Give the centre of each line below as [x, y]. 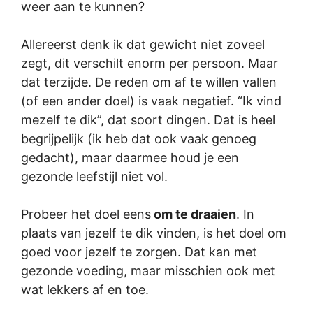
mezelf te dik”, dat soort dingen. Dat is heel [148, 120]
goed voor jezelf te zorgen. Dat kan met [139, 252]
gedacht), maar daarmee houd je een [130, 158]
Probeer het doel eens [86, 214]
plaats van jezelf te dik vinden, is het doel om [154, 233]
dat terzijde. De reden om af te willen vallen [149, 82]
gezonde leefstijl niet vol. [94, 176]
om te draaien [194, 214]
